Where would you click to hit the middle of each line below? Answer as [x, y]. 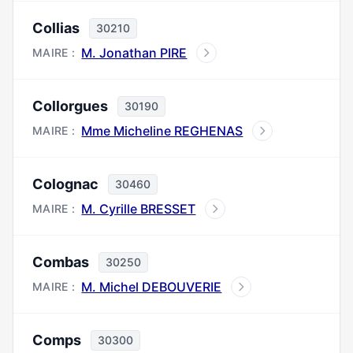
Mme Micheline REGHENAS [162, 131]
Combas [61, 262]
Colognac [65, 184]
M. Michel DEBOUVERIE [152, 287]
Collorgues [70, 106]
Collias [56, 28]
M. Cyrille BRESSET [139, 209]
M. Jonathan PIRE [134, 53]
